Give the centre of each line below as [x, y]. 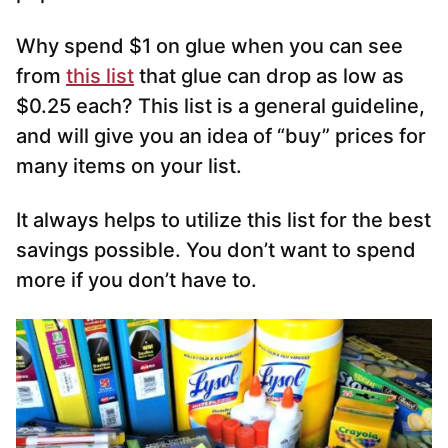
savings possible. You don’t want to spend [216, 250]
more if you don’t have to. [136, 280]
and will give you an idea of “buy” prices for [221, 136]
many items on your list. [129, 166]
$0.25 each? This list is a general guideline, [220, 106]
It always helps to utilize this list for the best [223, 220]
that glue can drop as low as [269, 76]
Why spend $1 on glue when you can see [209, 46]
